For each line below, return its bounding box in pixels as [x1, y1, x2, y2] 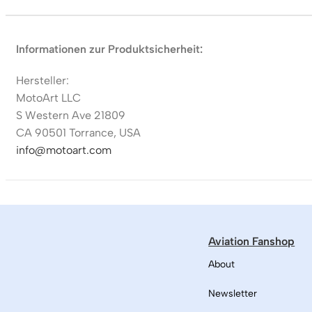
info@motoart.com [15, 143, 111, 157]
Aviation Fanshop [208, 234, 295, 248]
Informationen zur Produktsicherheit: [15, 42, 203, 56]
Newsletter [208, 288, 258, 300]
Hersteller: [15, 73, 69, 87]
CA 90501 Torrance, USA [15, 125, 141, 139]
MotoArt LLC [15, 91, 81, 104]
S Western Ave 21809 [15, 108, 125, 122]
